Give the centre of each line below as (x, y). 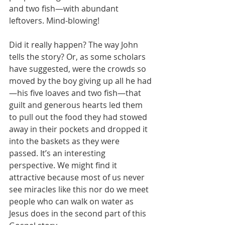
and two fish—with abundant (65, 9)
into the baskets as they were (65, 141)
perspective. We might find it (64, 165)
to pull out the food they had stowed (79, 117)
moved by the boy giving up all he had (80, 81)
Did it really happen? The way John (75, 45)
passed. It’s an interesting (58, 153)
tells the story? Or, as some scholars (78, 57)
